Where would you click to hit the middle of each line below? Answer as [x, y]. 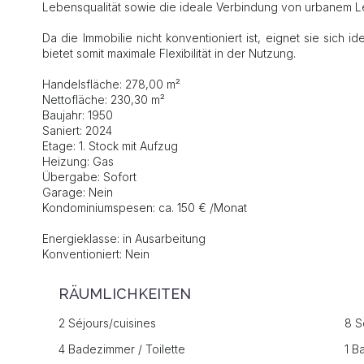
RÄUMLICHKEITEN [125, 294]
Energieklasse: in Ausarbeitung [124, 238]
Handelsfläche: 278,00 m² [111, 84]
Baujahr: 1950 [78, 115]
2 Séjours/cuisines [107, 323]
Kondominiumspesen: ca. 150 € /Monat [145, 208]
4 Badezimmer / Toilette [122, 349]
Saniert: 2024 [77, 130]
